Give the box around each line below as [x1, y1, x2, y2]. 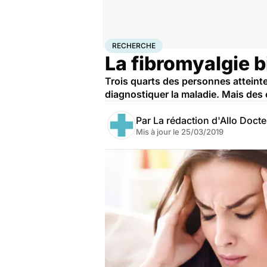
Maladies [150, 39, 180, 48]
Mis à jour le [136, 127, 181, 136]
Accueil [105, 39, 130, 48]
